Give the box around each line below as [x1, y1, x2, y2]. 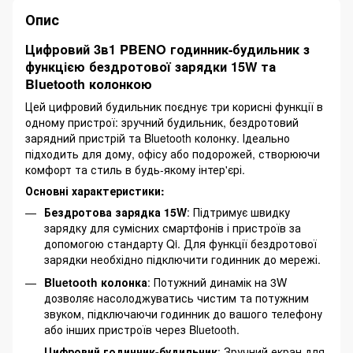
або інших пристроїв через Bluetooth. [44, 321, 240, 337]
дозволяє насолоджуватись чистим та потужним [44, 289, 309, 306]
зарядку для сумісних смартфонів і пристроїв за [44, 220, 301, 236]
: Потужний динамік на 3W [147, 273, 287, 290]
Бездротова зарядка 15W [44, 204, 187, 221]
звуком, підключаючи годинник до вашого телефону [44, 305, 322, 321]
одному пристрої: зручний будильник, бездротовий [25, 114, 299, 131]
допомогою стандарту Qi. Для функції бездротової [44, 236, 317, 252]
